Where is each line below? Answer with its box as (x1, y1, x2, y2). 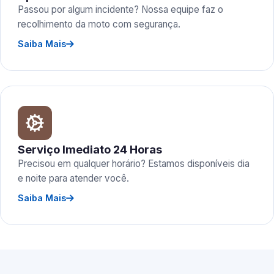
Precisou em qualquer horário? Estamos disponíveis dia (18, 158, 250, 169)
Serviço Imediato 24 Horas (18, 143, 162, 156)
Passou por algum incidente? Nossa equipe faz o (18, 4, 223, 15)
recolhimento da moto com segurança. (18, 18, 180, 30)
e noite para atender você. (18, 172, 129, 184)
